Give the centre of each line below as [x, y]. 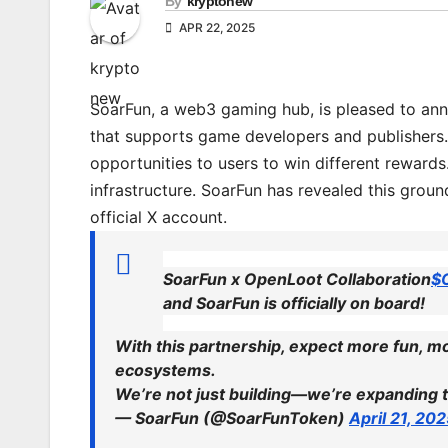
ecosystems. [165, 370]
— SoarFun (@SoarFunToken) [232, 418]
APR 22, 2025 [215, 28]
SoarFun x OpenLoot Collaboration [297, 279]
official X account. [158, 217]
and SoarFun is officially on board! [294, 303]
